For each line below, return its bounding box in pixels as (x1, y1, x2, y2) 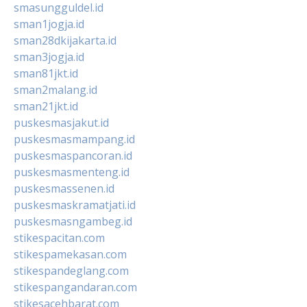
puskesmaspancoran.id (14, 147, 132, 163)
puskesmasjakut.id (14, 114, 109, 130)
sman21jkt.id (14, 98, 78, 114)
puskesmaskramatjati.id (14, 197, 136, 212)
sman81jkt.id (14, 65, 78, 81)
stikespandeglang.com (14, 262, 129, 278)
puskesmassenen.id (14, 180, 114, 196)
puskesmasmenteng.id (14, 164, 130, 180)
